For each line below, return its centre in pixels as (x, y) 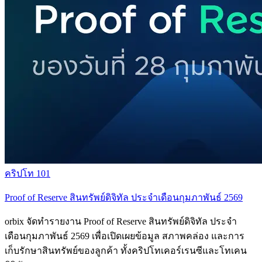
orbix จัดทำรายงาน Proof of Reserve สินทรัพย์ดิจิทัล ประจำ (121, 221)
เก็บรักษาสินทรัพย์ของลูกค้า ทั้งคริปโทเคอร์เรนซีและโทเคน (126, 250)
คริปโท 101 (27, 173)
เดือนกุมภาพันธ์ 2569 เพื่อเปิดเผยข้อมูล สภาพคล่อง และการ (125, 236)
